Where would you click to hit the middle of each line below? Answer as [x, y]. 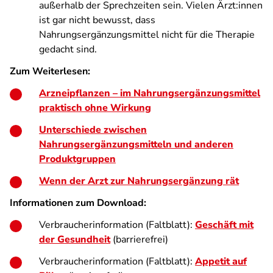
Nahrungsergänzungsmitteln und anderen [136, 144]
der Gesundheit [75, 239]
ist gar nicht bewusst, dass [97, 20]
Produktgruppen [77, 159]
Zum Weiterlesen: [50, 71]
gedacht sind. [68, 49]
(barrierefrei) [139, 239]
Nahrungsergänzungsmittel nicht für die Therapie [147, 35]
